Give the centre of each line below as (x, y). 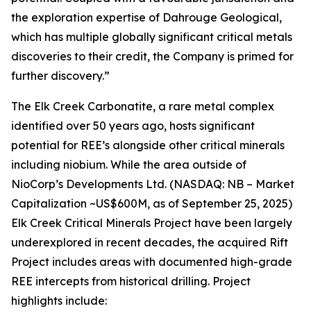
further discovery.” (60, 75)
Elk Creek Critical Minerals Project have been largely (152, 222)
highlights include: (59, 300)
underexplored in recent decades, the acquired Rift (150, 242)
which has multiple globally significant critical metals (152, 36)
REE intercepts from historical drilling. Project (131, 281)
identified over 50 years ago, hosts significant (133, 125)
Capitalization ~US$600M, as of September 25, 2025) (152, 203)
